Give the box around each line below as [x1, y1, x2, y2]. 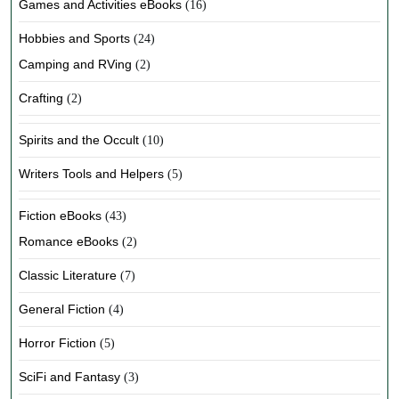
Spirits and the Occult [19, 133, 139, 147]
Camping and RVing [19, 57, 132, 71]
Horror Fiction [19, 336, 96, 350]
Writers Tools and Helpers [19, 167, 164, 181]
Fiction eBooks [19, 208, 102, 223]
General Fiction [19, 302, 105, 316]
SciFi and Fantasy [19, 370, 120, 384]
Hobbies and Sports [19, 31, 130, 45]
